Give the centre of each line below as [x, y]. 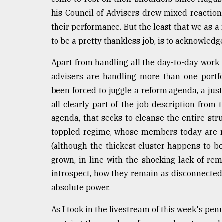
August [18, 54]
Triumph [28, 30]
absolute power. [80, 188]
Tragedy [35, 11]
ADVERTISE [33, 109]
